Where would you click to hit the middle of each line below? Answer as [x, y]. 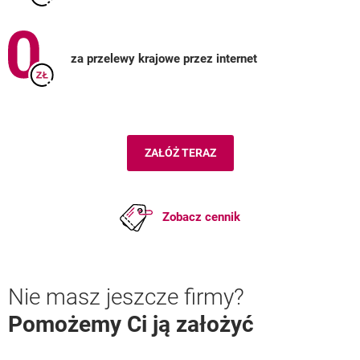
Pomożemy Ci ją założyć [131, 324]
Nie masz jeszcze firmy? [126, 297]
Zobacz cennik [201, 217]
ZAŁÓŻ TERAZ [180, 153]
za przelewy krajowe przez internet [164, 58]
